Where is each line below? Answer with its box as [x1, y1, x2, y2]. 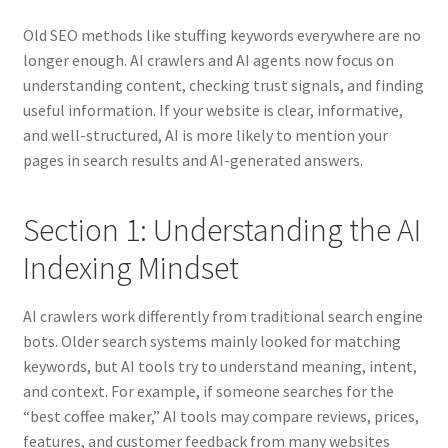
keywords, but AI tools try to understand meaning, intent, [22, 356, 417, 377]
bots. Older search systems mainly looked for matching [22, 331, 401, 352]
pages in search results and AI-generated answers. [22, 149, 363, 170]
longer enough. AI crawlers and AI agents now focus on [22, 49, 394, 70]
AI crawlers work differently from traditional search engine [22, 306, 423, 327]
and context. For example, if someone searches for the [22, 381, 394, 402]
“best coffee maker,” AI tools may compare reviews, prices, [22, 406, 419, 427]
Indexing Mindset [22, 248, 239, 289]
